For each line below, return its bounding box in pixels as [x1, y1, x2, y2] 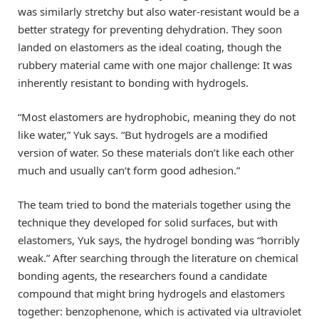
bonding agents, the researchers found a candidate [18, 268, 267, 283]
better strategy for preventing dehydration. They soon [18, 21, 282, 36]
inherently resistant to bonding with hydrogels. [18, 75, 249, 90]
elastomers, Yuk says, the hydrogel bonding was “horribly [18, 232, 300, 247]
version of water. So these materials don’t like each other [18, 145, 294, 159]
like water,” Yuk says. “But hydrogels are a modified [18, 127, 268, 142]
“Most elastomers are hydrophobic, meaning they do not [18, 109, 296, 124]
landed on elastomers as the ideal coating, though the [18, 39, 281, 54]
